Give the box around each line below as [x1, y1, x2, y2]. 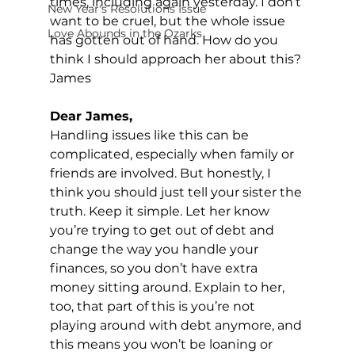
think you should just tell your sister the [49, 184, 305, 200]
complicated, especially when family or [49, 146, 297, 162]
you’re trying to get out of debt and [49, 222, 277, 238]
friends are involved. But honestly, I [49, 165, 274, 181]
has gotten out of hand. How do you [49, 32, 281, 48]
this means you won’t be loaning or [49, 336, 276, 352]
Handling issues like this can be [49, 127, 252, 143]
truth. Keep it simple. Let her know [49, 203, 273, 219]
